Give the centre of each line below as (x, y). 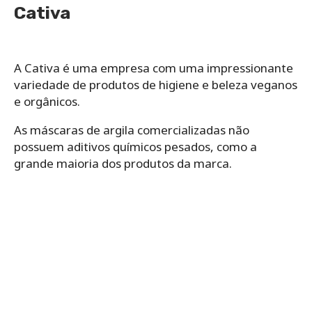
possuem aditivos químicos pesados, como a (135, 146)
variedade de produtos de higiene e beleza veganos (156, 84)
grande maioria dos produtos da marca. (123, 163)
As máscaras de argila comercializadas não (132, 130)
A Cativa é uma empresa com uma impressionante (154, 68)
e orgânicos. (47, 101)
